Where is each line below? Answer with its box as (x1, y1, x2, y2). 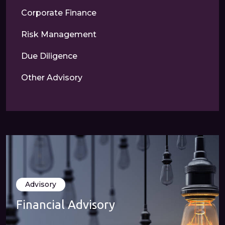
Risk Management (21, 30, 96, 39)
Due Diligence (21, 51, 77, 61)
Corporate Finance (21, 8, 96, 18)
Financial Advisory (16, 198, 115, 211)
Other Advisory (21, 73, 82, 82)
